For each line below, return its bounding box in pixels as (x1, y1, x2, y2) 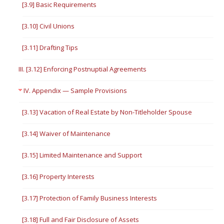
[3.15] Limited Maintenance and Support (22, 150, 142, 159)
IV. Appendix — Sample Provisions (23, 86, 127, 95)
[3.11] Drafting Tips (22, 43, 78, 52)
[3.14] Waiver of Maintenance (22, 129, 111, 138)
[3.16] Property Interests (22, 172, 95, 181)
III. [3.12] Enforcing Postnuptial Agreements (18, 64, 147, 73)
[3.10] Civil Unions (22, 21, 75, 30)
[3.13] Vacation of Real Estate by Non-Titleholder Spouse (22, 107, 192, 116)
